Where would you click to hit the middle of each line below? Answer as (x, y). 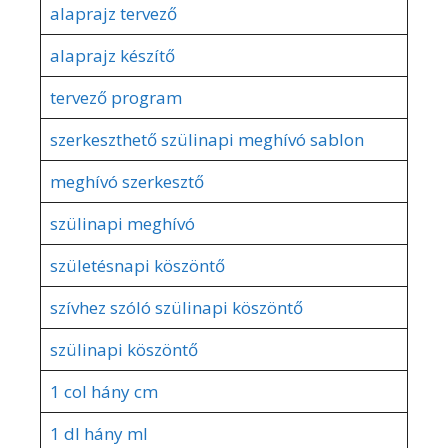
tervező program (115, 97)
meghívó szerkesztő (126, 181)
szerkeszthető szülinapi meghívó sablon (206, 139)
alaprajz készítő (112, 55)
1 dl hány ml (98, 433)
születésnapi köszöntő (137, 265)
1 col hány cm (103, 391)
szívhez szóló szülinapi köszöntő (176, 307)
